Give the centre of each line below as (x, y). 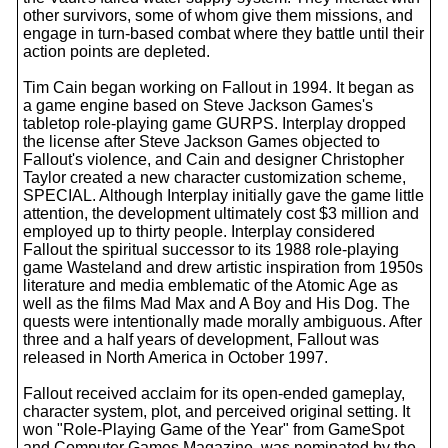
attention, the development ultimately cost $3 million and (221, 213)
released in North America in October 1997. (175, 357)
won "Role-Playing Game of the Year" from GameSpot (213, 429)
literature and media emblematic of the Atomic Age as (210, 285)
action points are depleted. (116, 51)
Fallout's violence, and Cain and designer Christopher (213, 159)
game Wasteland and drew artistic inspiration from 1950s (223, 267)
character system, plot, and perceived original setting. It (216, 411)
